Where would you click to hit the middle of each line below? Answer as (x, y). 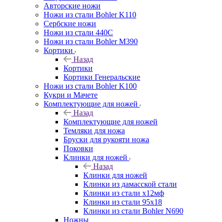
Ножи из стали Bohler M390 (91, 41)
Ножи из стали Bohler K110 (90, 14)
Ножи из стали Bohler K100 (90, 86)
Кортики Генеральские (102, 77)
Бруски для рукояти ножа (106, 139)
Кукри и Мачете (71, 95)
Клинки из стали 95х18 (123, 202)
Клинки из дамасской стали (130, 184)
